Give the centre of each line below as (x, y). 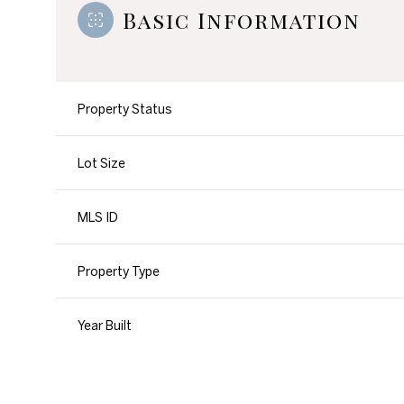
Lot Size (101, 164)
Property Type (119, 272)
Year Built (105, 326)
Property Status (125, 110)
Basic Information (242, 20)
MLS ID (98, 218)
